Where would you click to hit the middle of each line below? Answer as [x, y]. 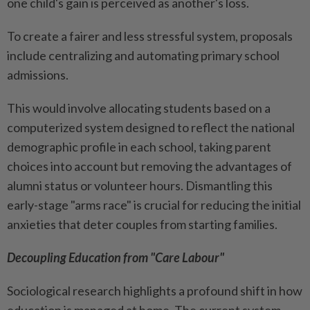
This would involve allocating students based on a [139, 108]
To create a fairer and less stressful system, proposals [150, 36]
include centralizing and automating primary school [143, 56]
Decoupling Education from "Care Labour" [116, 258]
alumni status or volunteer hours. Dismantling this [140, 186]
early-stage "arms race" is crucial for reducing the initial [154, 205]
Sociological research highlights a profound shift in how [155, 291]
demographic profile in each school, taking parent [139, 147]
